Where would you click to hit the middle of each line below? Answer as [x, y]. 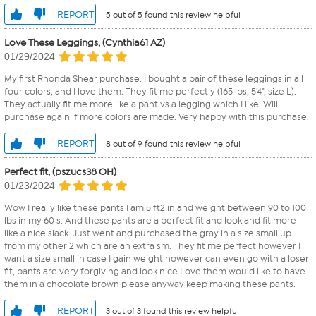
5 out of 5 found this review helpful [173, 14]
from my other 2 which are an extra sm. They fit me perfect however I [152, 246]
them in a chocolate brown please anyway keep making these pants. [150, 284]
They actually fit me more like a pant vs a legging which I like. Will [141, 104]
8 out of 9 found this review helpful [173, 144]
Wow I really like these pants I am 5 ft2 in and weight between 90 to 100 [155, 208]
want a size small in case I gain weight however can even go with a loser [157, 259]
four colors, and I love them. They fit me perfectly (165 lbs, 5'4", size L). [150, 92]
